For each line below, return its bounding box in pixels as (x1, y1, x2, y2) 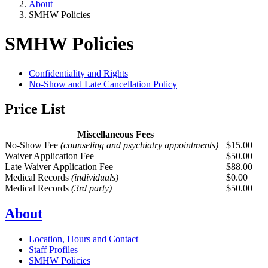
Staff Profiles (29, 245, 78, 255)
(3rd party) (71, 183, 112, 194)
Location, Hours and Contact (29, 234, 138, 245)
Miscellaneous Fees (77, 129, 154, 140)
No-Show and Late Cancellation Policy (29, 78, 177, 89)
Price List (5, 101, 65, 117)
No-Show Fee (5, 140, 60, 151)
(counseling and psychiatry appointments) (60, 140, 218, 151)
